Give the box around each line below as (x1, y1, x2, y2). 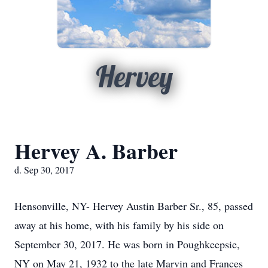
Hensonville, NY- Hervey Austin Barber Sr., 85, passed (14, 199, 253, 213)
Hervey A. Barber (14, 135, 178, 166)
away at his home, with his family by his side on (14, 218, 224, 232)
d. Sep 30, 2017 (14, 163, 74, 176)
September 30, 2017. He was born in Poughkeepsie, (14, 237, 240, 251)
